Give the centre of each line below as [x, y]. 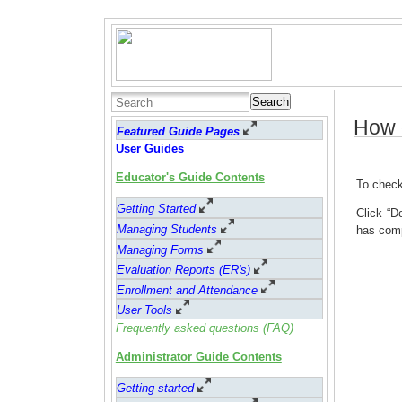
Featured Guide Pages [178, 131]
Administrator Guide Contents [198, 357]
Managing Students [166, 229]
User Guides [149, 149]
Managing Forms [160, 249]
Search [271, 101]
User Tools [144, 310]
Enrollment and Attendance [187, 290]
